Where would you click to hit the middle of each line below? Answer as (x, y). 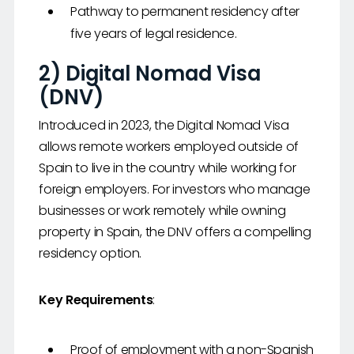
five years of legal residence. (154, 34)
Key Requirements (96, 300)
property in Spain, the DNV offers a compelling (175, 232)
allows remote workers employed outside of (169, 147)
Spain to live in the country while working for (168, 168)
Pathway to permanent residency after (185, 12)
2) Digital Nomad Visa (150, 74)
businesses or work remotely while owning (162, 211)
